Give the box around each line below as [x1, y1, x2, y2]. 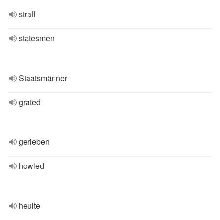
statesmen [19, 32, 55, 44]
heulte [19, 200, 40, 211]
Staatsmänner [19, 72, 67, 83]
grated [19, 96, 41, 108]
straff [19, 8, 36, 20]
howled [19, 160, 44, 171]
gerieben [19, 136, 50, 147]
